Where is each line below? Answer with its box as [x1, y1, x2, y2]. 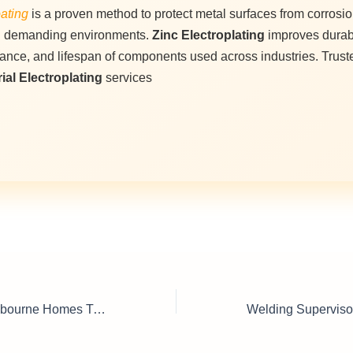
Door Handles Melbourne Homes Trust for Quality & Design [93, 302, 106, 316]
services [102, 71, 155, 84]
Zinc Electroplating [152, 28, 265, 42]
